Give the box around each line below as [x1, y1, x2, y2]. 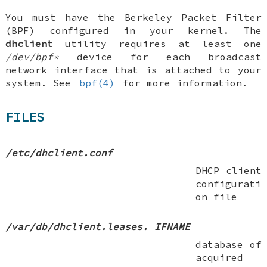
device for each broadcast [59, 51, 262, 63]
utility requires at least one [53, 38, 262, 50]
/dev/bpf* [5, 51, 60, 63]
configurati [195, 178, 262, 190]
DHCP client [195, 164, 262, 177]
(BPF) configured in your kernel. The [5, 24, 262, 37]
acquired [195, 252, 244, 264]
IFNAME [154, 221, 191, 233]
